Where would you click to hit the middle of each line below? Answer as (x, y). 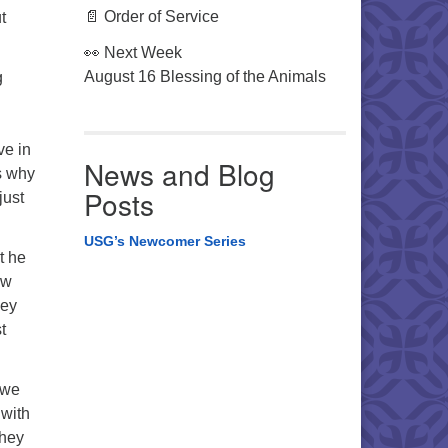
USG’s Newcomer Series (164, 241)
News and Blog (179, 174)
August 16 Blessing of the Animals (204, 76)
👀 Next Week (132, 52)
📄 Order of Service (151, 16)
